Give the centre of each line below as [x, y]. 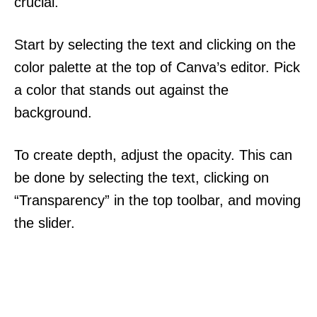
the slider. [45, 223]
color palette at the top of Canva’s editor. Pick [157, 67]
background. [53, 112]
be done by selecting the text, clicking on [142, 177]
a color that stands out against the [121, 90]
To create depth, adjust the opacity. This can [153, 155]
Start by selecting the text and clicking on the [155, 44]
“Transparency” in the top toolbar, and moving [157, 200]
